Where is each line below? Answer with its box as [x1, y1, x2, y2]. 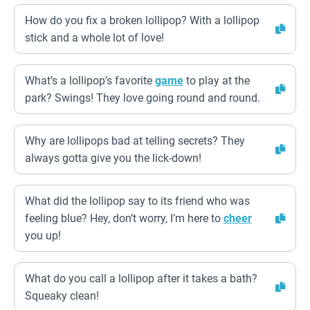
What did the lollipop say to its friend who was [25, 194, 250, 208]
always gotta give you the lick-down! [25, 152, 201, 165]
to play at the [183, 74, 250, 87]
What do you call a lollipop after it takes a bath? [25, 272, 257, 285]
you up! [25, 229, 61, 242]
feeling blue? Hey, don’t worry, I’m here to [25, 212, 224, 225]
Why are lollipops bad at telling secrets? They [25, 134, 245, 147]
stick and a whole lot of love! [25, 31, 164, 44]
